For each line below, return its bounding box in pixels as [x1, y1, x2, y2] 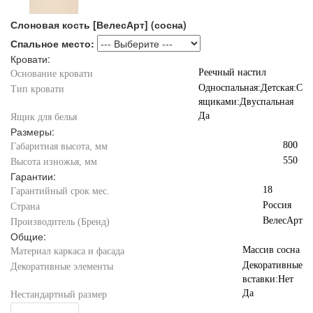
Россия [263, 200, 291, 210]
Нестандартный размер [10, 289, 107, 300]
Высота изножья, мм [10, 156, 97, 167]
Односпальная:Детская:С [198, 82, 303, 93]
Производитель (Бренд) [10, 217, 110, 227]
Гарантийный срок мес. [10, 186, 110, 196]
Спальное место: [10, 36, 94, 50]
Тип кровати [10, 84, 64, 94]
